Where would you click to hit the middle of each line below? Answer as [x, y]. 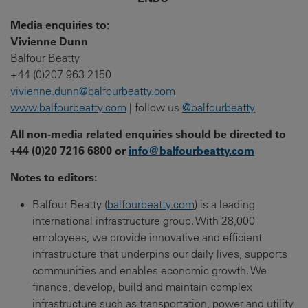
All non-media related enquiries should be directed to [148, 134]
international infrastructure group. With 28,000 [144, 221]
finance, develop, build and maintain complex [142, 287]
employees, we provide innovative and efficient [147, 237]
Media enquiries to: [60, 24]
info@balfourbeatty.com [191, 150]
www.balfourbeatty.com [68, 107]
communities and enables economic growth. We [150, 270]
